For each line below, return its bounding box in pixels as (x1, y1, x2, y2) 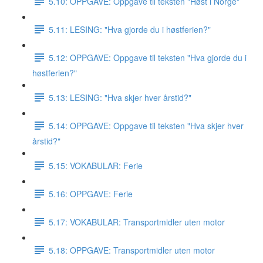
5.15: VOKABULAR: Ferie (49, 159, 143, 171)
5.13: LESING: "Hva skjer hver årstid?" (49, 91, 191, 103)
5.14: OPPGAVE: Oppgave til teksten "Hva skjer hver (49, 119, 244, 131)
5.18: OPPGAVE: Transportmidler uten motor (49, 244, 215, 256)
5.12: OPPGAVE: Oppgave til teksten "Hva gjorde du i (49, 51, 247, 63)
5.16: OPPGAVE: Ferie (49, 187, 133, 200)
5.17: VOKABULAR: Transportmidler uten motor (49, 215, 225, 228)
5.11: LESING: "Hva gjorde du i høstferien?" (49, 23, 211, 35)
